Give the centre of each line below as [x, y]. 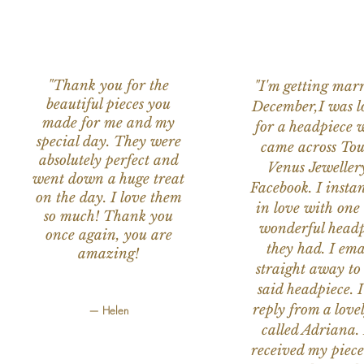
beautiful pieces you [109, 105]
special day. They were [108, 142]
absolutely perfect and [108, 161]
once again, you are [108, 236]
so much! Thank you [109, 217]
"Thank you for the [109, 86]
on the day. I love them [108, 198]
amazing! [109, 254]
